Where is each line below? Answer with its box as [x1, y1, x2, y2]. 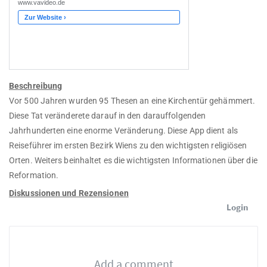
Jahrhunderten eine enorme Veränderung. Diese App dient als [9, 126, 238, 136]
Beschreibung [9, 81, 63, 91]
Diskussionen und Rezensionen [9, 188, 129, 198]
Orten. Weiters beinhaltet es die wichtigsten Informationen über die [9, 156, 257, 166]
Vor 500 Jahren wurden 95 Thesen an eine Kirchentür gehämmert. [9, 96, 256, 106]
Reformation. [9, 170, 59, 181]
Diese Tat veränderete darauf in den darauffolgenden [9, 111, 206, 121]
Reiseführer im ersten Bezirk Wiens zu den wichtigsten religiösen [9, 141, 247, 151]
